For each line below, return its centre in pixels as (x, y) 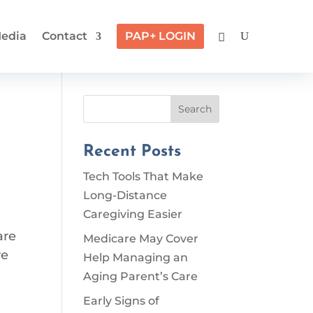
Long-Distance (125, 195)
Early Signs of (122, 301)
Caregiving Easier (133, 214)
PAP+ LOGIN (161, 36)
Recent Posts (132, 152)
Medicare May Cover (141, 239)
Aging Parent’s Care (141, 276)
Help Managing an (136, 257)
